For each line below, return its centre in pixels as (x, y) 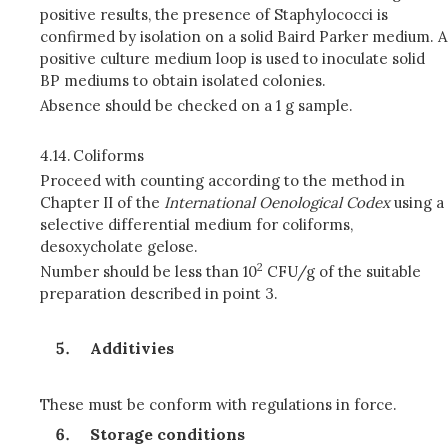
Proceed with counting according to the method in (222, 180)
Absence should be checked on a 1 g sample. (196, 105)
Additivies (132, 348)
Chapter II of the (102, 202)
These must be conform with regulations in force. (218, 404)
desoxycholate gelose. (119, 246)
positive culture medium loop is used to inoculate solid (232, 58)
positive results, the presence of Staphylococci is (214, 14)
